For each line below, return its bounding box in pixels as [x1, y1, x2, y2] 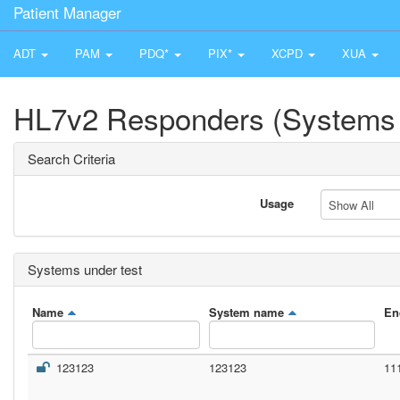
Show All [329, 196, 374, 213]
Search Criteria [28, 149, 115, 168]
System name [209, 304, 284, 321]
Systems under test [28, 260, 142, 279]
